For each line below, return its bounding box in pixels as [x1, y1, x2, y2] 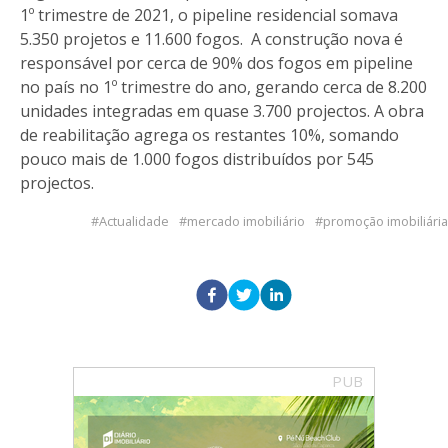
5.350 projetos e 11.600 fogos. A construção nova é [20, 27, 403, 50]
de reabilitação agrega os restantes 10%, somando [20, 123, 399, 146]
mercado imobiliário [187, 211, 305, 230]
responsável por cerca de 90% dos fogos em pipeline [20, 51, 413, 74]
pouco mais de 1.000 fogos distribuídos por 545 [20, 147, 374, 170]
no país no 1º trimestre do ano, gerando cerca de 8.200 [20, 75, 427, 98]
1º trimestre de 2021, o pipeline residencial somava [20, 3, 398, 26]
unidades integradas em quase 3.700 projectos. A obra [20, 99, 424, 122]
